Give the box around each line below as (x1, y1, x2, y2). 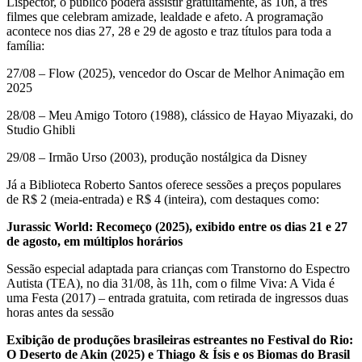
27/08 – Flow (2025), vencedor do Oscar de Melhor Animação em (6, 66, 344, 81)
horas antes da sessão (6, 305, 114, 320)
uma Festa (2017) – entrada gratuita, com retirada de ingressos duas (6, 291, 348, 305)
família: (6, 39, 44, 53)
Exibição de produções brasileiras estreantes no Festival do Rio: (6, 333, 353, 347)
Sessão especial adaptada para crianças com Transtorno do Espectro (6, 262, 350, 276)
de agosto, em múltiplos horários (6, 234, 183, 249)
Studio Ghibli (6, 123, 75, 137)
